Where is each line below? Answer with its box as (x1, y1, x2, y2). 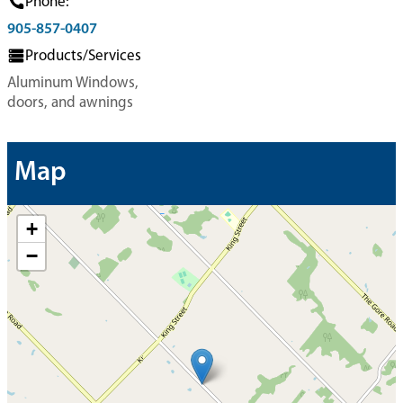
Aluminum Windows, (7, 76, 139, 91)
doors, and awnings (7, 95, 133, 111)
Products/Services (25, 49, 141, 64)
